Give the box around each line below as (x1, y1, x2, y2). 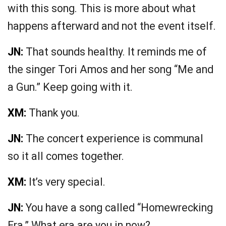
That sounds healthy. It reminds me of (23, 45, 207, 59)
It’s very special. (26, 176, 105, 189)
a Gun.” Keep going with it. (8, 81, 133, 94)
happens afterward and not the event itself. (8, 20, 216, 33)
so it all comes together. (8, 150, 124, 163)
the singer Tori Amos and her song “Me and (8, 63, 213, 76)
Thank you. (26, 106, 80, 120)
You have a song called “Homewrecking (23, 201, 213, 214)
